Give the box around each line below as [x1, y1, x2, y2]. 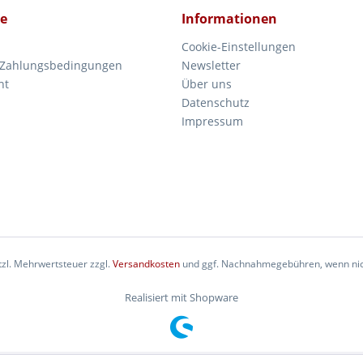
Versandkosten [112, 257, 180, 271]
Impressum [181, 113, 243, 129]
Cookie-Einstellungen [181, 39, 296, 54]
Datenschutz [181, 95, 250, 110]
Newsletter [181, 58, 241, 73]
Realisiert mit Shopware [125, 290, 238, 305]
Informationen [181, 10, 277, 28]
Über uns [181, 76, 232, 92]
